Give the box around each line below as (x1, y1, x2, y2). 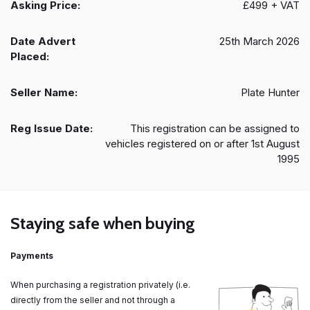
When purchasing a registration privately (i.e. (10, 280, 190, 291)
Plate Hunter (241, 86, 300, 100)
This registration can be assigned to (130, 122, 300, 136)
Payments (10, 250, 53, 262)
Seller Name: (10, 86, 77, 100)
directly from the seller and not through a (10, 295, 175, 306)
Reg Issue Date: (10, 122, 93, 136)
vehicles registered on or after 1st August (105, 137, 300, 151)
